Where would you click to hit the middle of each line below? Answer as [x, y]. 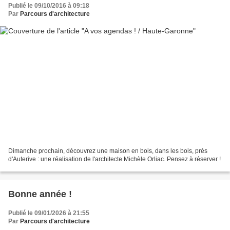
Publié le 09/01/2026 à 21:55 [49, 213]
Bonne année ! [40, 194]
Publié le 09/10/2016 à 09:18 [49, 5]
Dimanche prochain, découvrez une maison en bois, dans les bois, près [108, 151]
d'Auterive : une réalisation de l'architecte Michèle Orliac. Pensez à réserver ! [114, 159]
